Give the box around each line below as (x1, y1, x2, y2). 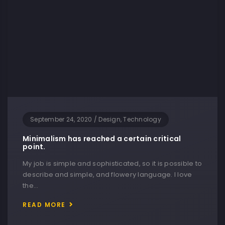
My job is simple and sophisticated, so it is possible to (23, 159, 202, 169)
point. (23, 142, 46, 152)
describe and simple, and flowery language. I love (23, 170, 192, 180)
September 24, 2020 (30, 115, 92, 124)
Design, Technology (98, 115, 161, 124)
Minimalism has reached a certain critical (23, 134, 181, 144)
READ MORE (23, 200, 66, 209)
